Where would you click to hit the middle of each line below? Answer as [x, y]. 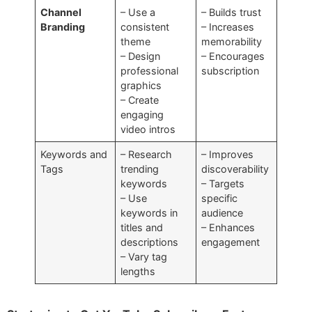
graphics [141, 85]
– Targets [223, 183]
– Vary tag [144, 256]
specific [220, 198]
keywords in [149, 212]
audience [223, 212]
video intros [148, 129]
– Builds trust [232, 12]
